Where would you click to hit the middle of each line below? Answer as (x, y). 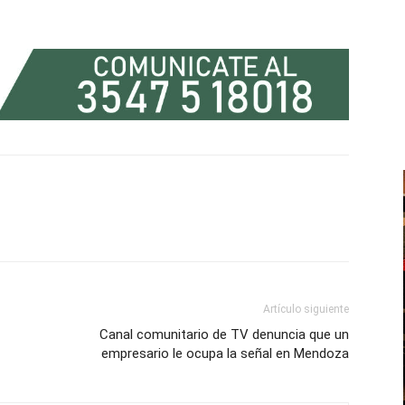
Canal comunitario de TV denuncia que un (224, 334)
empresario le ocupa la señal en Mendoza (225, 353)
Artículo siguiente (306, 309)
